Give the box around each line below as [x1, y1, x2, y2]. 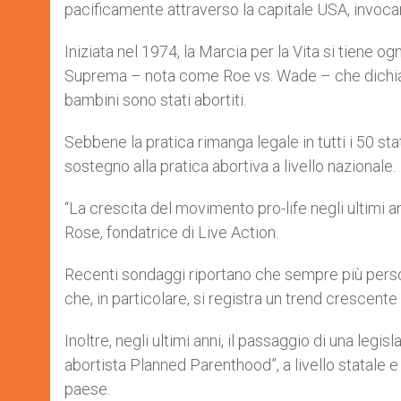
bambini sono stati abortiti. [64, 90, 246, 109]
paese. [64, 380, 110, 398]
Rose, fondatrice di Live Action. [64, 223, 278, 242]
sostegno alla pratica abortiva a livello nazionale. [64, 157, 396, 175]
